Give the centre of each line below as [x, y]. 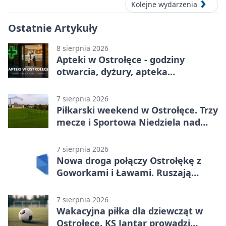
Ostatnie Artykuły [53, 28]
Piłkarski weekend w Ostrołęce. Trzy [137, 110]
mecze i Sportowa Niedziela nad [128, 122]
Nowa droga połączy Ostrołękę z [129, 161]
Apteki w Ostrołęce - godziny [121, 60]
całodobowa [83, 84]
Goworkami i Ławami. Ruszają [124, 173]
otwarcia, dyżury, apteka [112, 72]
